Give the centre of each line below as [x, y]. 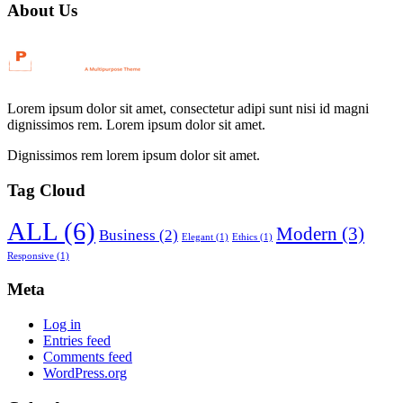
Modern [307, 234]
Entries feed [77, 340]
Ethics [245, 237]
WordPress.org [85, 372]
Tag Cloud [46, 190]
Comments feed [88, 356]
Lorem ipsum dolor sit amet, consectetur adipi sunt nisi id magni [188, 108]
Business [127, 236]
